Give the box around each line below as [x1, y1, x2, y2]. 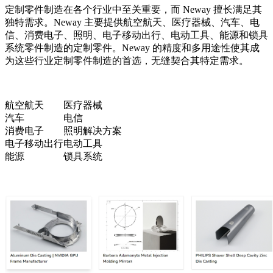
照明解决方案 [63, 126, 122, 136]
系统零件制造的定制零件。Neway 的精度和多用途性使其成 [5, 43, 260, 54]
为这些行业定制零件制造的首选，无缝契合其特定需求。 [5, 55, 249, 66]
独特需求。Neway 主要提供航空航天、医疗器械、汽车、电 [5, 17, 260, 28]
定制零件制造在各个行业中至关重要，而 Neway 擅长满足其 [5, 4, 262, 15]
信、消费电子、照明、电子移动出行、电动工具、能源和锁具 [5, 30, 268, 41]
